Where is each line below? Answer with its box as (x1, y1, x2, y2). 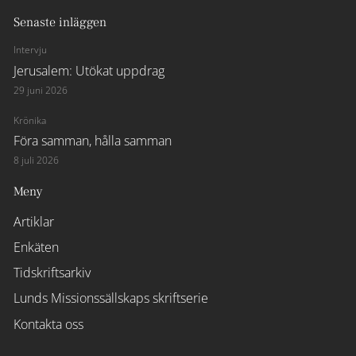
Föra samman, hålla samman (14, 132, 172, 150)
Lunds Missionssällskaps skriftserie (14, 289, 209, 308)
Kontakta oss (14, 315, 84, 333)
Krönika (14, 113, 47, 127)
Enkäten (14, 238, 60, 256)
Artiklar (14, 212, 55, 230)
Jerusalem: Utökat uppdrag (14, 61, 165, 79)
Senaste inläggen (14, 14, 107, 31)
